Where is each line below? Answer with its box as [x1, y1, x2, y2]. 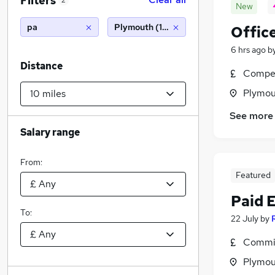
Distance [20, 60, 63, 72]
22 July [231, 213, 258, 225]
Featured [235, 169, 271, 181]
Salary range [20, 126, 80, 139]
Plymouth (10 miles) [114, 21, 195, 33]
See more [230, 109, 273, 123]
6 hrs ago [231, 44, 266, 55]
